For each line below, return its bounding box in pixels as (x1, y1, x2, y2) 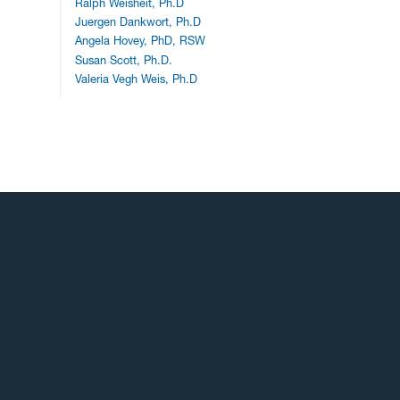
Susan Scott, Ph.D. (75, 53, 173, 67)
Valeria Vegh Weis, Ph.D (75, 72, 198, 87)
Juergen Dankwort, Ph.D (75, 14, 202, 29)
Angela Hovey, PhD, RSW (75, 34, 206, 48)
